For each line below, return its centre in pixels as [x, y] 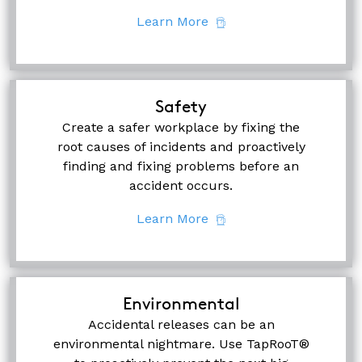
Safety [181, 106]
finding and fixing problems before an [181, 166]
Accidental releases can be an [181, 324]
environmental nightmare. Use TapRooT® [181, 343]
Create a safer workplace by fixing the [181, 127]
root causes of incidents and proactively [181, 146]
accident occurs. [181, 185]
